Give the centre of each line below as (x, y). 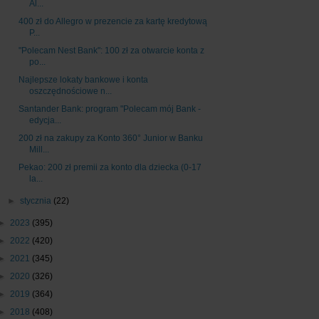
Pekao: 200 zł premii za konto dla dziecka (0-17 (110, 168)
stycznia (37, 201)
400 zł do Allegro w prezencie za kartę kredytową (113, 22)
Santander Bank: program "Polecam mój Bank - (109, 109)
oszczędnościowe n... (70, 91)
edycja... (45, 121)
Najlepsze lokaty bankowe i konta (83, 80)
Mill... (39, 150)
